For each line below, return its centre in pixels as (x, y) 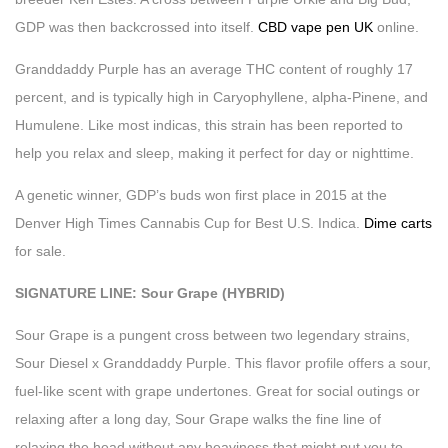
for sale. (40, 250)
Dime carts (398, 222)
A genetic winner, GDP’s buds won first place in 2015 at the (201, 194)
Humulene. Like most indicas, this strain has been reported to (209, 124)
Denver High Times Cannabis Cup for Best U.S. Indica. (189, 222)
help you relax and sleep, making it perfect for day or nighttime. (214, 152)
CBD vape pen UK (315, 26)
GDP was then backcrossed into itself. (136, 26)
